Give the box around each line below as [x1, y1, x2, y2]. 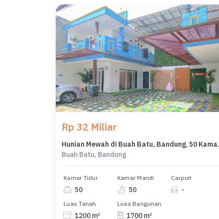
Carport [171, 174, 192, 182]
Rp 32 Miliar [62, 120, 117, 134]
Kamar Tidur [64, 174, 98, 182]
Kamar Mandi [117, 174, 154, 182]
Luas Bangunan [117, 199, 162, 207]
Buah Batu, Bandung [62, 150, 127, 159]
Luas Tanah [64, 199, 96, 207]
